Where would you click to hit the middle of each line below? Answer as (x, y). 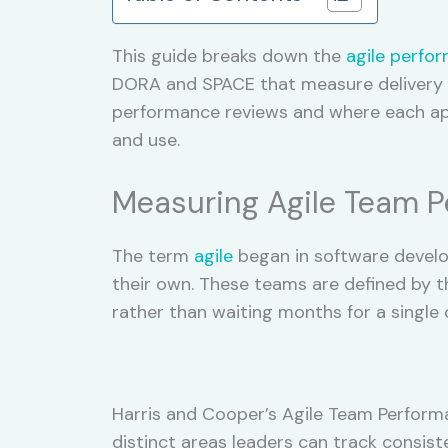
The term (153, 255)
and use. (146, 139)
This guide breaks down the (229, 55)
